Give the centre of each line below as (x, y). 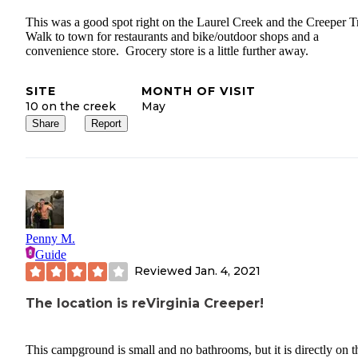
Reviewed (165, 271)
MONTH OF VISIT (199, 91)
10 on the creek (71, 106)
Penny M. (50, 238)
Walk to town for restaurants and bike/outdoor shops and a (172, 36)
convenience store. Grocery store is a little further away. (167, 50)
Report (106, 123)
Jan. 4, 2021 (228, 271)
